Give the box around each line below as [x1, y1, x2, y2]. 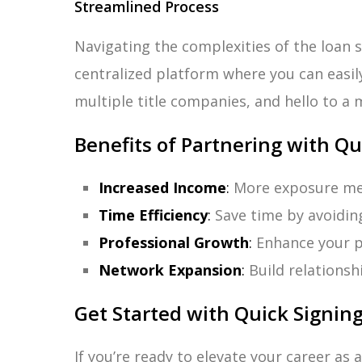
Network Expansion [99, 260, 242, 280]
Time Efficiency [99, 205, 208, 225]
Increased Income [99, 178, 226, 197]
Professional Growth [99, 233, 249, 252]
